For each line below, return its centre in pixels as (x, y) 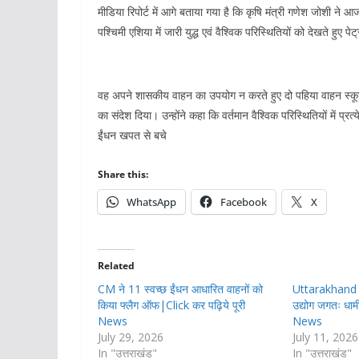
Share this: (123, 175)
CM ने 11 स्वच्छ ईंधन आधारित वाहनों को (180, 289)
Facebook (244, 202)
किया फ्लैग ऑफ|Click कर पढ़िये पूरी (171, 305)
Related (116, 266)
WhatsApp (151, 202)
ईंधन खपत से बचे (132, 135)
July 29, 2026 (131, 337)
